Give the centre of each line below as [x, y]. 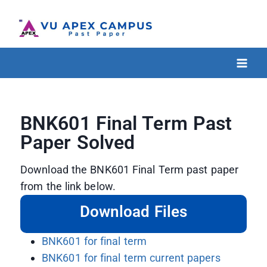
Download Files [133, 212]
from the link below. [70, 187]
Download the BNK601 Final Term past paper [130, 170]
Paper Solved [78, 143]
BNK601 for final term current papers [131, 258]
